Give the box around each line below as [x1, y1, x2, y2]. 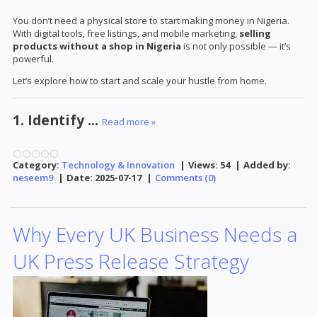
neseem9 [13, 171, 53, 184]
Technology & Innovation [62, 158, 175, 171]
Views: [188, 158, 218, 171]
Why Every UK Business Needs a [13, 221, 297, 248]
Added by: [243, 158, 291, 171]
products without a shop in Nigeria [13, 40, 181, 53]
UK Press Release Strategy [13, 248, 249, 275]
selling [239, 27, 271, 40]
